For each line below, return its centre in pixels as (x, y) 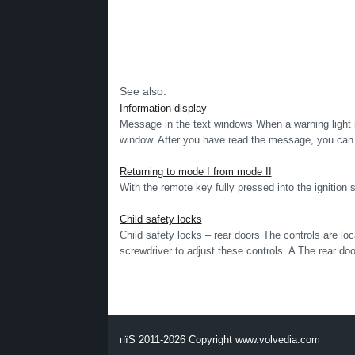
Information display (163, 108)
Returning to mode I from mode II (195, 172)
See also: (143, 91)
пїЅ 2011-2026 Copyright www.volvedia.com (219, 340)
